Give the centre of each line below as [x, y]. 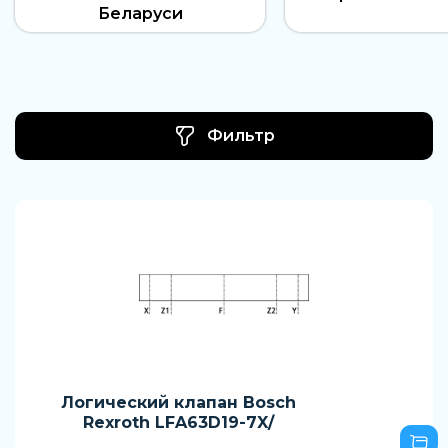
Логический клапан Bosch [178, 402]
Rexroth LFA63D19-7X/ [178, 422]
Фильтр [241, 135]
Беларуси [140, 13]
